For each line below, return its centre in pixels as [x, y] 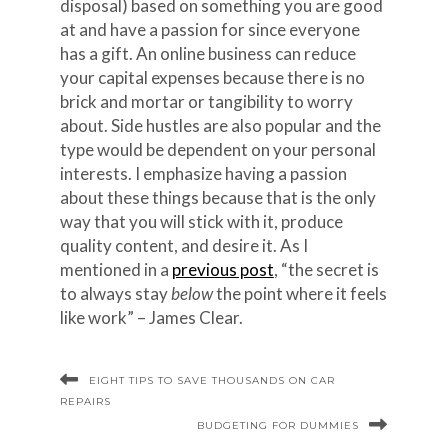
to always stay [115, 293]
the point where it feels [299, 293]
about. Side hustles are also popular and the [220, 125]
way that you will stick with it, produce [201, 221]
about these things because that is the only [217, 197]
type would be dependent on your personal [217, 149]
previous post [222, 269]
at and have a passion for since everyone [209, 29]
